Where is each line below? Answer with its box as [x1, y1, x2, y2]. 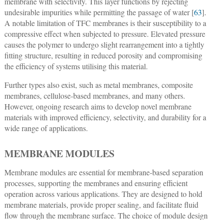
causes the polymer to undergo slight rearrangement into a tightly [4, 39, 204, 50]
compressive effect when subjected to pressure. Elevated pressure [4, 28, 205, 39]
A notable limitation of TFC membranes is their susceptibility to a [4, 17, 206, 28]
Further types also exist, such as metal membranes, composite [4, 79, 193, 90]
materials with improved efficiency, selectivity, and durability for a [4, 111, 206, 122]
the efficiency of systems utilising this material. [4, 60, 148, 71]
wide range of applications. [4, 122, 88, 133]
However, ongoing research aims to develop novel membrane [4, 101, 192, 111]
